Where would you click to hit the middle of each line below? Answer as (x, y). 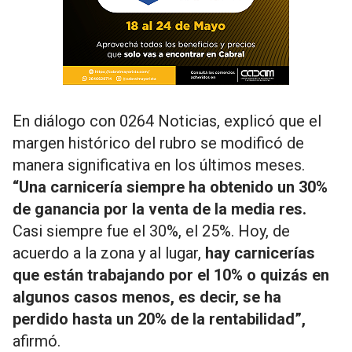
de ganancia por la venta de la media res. (159, 209)
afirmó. (37, 341)
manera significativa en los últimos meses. (159, 165)
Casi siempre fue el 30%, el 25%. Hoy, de (151, 231)
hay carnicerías (258, 253)
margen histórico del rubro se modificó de (158, 143)
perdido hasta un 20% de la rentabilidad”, (159, 319)
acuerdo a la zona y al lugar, (107, 253)
